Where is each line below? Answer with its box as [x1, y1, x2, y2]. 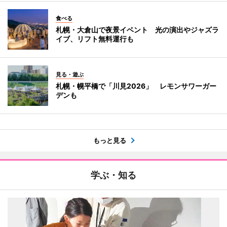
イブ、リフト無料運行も [56, 34, 134, 43]
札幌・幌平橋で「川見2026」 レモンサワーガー [56, 81, 216, 90]
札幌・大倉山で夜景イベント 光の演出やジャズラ [56, 25, 219, 34]
